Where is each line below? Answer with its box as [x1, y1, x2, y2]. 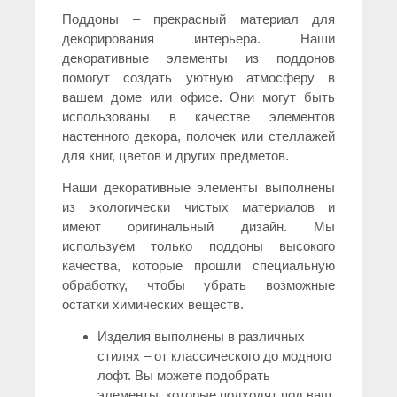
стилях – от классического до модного [97, 348, 331, 364]
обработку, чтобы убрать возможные [62, 277, 335, 293]
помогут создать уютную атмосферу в [62, 70, 335, 86]
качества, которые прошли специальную [62, 258, 335, 274]
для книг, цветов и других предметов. [62, 148, 289, 164]
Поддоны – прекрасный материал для [62, 12, 335, 27]
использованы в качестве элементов [62, 109, 335, 125]
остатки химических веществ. [62, 297, 244, 313]
